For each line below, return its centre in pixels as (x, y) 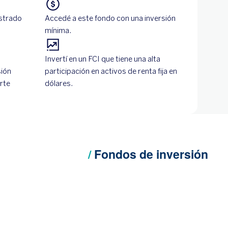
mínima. (58, 31)
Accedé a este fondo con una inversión (110, 18)
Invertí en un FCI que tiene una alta (103, 59)
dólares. (59, 83)
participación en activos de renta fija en (111, 71)
